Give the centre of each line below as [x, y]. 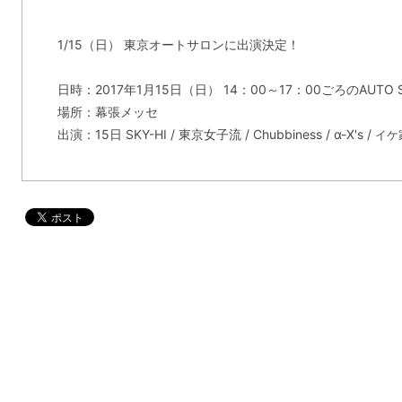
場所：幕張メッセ [108, 112]
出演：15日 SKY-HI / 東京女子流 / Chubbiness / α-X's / [216, 134]
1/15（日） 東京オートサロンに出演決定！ [179, 44]
